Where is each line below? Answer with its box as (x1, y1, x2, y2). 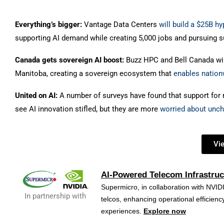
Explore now (143, 207, 186, 215)
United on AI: (15, 91, 59, 100)
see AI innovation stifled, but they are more (15, 104, 160, 114)
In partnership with (24, 191, 86, 201)
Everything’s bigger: (15, 20, 84, 29)
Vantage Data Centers (84, 20, 159, 29)
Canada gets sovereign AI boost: (15, 55, 126, 65)
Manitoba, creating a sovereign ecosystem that (15, 69, 173, 78)
